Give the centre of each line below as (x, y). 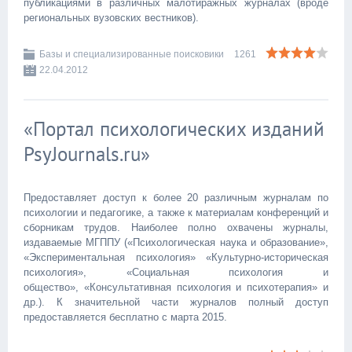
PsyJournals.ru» (87, 154)
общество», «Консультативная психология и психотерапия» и (176, 287)
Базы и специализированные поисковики (132, 54)
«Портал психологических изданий (174, 129)
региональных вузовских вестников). (111, 18)
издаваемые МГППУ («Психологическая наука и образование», (176, 242)
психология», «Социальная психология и (176, 272)
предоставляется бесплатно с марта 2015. (125, 317)
